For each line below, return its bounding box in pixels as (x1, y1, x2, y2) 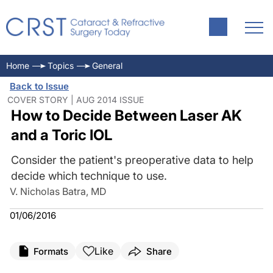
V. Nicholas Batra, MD (10, 185, 107, 197)
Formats (34, 245, 68, 257)
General (92, 60, 122, 71)
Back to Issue (10, 80, 69, 92)
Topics (48, 60, 74, 71)
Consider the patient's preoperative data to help (10, 154, 253, 166)
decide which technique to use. (10, 169, 167, 182)
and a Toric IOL (10, 126, 112, 144)
